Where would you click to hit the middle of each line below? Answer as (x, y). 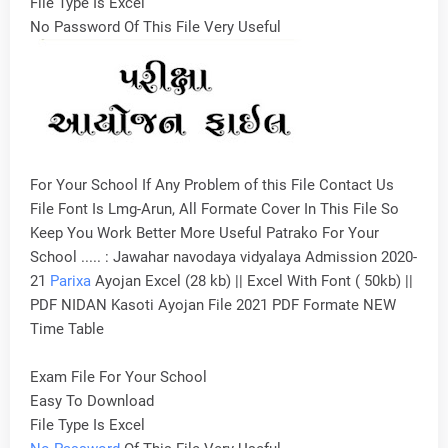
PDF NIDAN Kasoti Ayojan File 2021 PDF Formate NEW (213, 305)
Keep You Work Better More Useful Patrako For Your (204, 233)
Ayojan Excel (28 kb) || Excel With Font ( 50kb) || (252, 281)
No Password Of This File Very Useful (155, 27)
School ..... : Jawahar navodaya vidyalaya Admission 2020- (223, 257)
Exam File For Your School (118, 377)
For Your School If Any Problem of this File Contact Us (212, 185)
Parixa (70, 281)
